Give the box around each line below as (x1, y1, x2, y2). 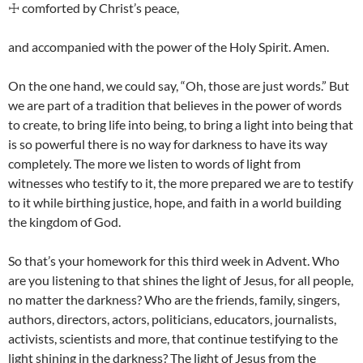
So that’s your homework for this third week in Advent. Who (8, 253, 340, 269)
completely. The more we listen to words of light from (8, 156, 301, 172)
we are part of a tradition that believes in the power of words (8, 97, 342, 113)
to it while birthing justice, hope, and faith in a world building (8, 194, 341, 211)
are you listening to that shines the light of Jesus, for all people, (8, 272, 353, 288)
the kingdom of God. (8, 214, 121, 230)
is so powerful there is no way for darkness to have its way (8, 136, 327, 152)
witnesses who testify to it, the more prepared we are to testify (8, 175, 353, 191)
